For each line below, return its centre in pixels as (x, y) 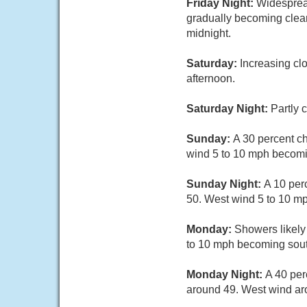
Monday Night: (226, 274)
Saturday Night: (229, 109)
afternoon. (211, 78)
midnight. (209, 33)
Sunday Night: (225, 184)
